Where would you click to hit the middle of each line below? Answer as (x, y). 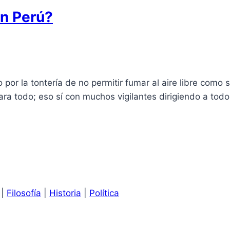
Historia (65, 193)
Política (104, 193)
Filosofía (24, 193)
